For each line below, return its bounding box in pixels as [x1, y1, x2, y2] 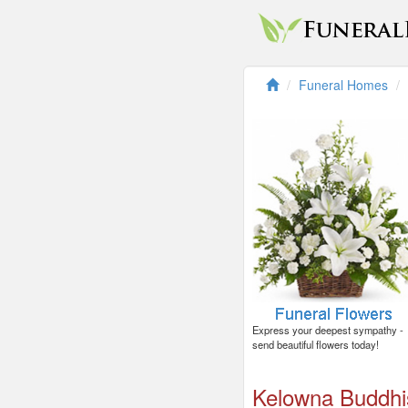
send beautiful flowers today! [252, 337, 379, 352]
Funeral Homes [299, 76, 388, 94]
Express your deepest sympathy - [252, 322, 403, 338]
